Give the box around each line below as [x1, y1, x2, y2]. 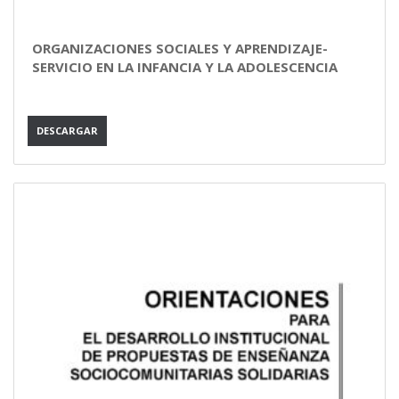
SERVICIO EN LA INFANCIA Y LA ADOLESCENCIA [32, 58, 338, 76]
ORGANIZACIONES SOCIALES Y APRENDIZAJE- [32, 39, 328, 57]
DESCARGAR [37, 124, 98, 137]
